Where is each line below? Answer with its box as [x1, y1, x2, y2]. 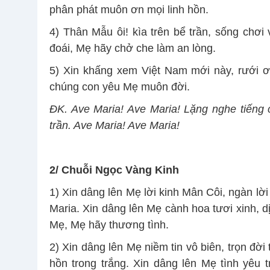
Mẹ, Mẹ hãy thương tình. [49, 219, 169, 231]
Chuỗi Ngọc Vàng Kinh [61, 164, 179, 177]
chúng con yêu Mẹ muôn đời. [49, 81, 190, 93]
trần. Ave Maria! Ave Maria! [49, 119, 180, 132]
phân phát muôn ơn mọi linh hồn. [49, 4, 209, 16]
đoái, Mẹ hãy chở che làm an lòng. [49, 42, 216, 55]
